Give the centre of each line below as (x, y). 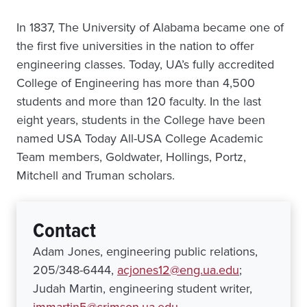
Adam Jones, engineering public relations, (145, 251)
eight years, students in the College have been (141, 120)
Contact (64, 230)
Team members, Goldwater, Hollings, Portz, (131, 157)
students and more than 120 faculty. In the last (139, 101)
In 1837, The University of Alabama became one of (150, 27)
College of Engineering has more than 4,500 (136, 83)
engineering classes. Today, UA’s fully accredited (145, 64)
